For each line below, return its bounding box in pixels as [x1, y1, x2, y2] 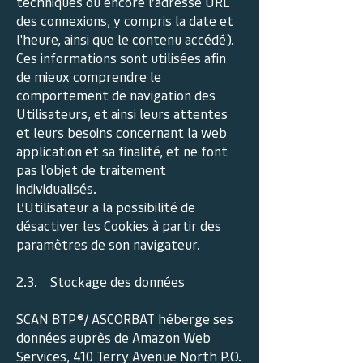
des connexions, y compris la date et [16, 11, 233, 29]
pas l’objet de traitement [16, 160, 166, 178]
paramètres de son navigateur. [16, 235, 200, 253]
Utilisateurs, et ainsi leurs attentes [16, 105, 228, 122]
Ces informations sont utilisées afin [16, 49, 226, 66]
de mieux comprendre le [16, 67, 161, 85]
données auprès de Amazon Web [16, 328, 211, 346]
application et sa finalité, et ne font [16, 142, 228, 160]
